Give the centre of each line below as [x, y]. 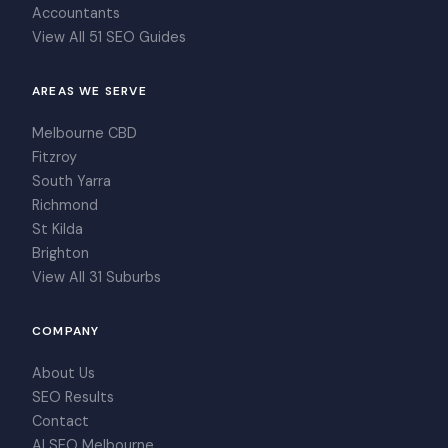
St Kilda [57, 228]
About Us [63, 372]
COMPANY [66, 330]
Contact [60, 420]
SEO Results [73, 396]
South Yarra [71, 180]
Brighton [60, 252]
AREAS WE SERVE [89, 90]
